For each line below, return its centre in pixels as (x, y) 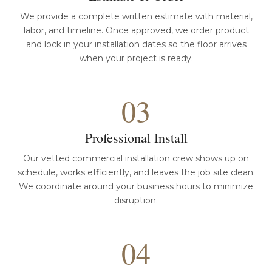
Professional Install (136, 138)
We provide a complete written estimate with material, (136, 16)
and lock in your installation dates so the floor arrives (136, 44)
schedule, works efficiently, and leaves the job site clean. (136, 172)
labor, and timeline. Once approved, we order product (136, 30)
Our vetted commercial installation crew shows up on (136, 158)
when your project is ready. (136, 58)
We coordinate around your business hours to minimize (136, 186)
